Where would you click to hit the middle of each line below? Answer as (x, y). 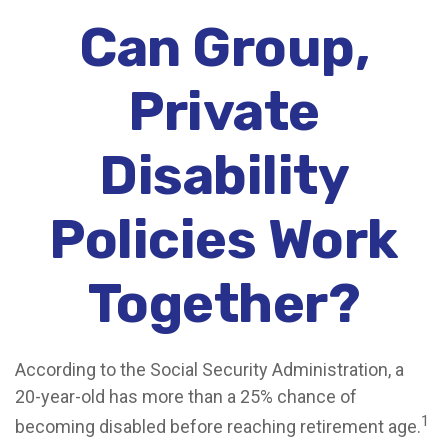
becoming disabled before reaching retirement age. (218, 426)
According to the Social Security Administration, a (209, 369)
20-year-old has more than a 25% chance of (186, 396)
